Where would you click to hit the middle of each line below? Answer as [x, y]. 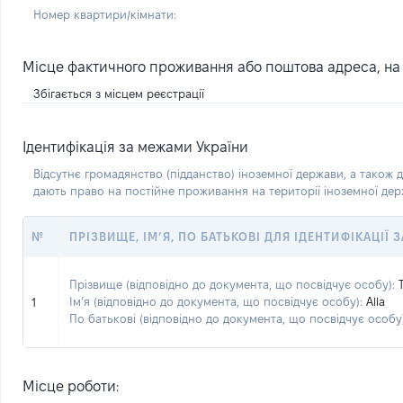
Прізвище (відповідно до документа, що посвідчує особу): [232, 284]
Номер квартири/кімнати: [105, 14]
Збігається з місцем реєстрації [119, 94]
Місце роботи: [71, 386]
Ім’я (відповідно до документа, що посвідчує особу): [216, 301]
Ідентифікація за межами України [135, 147]
